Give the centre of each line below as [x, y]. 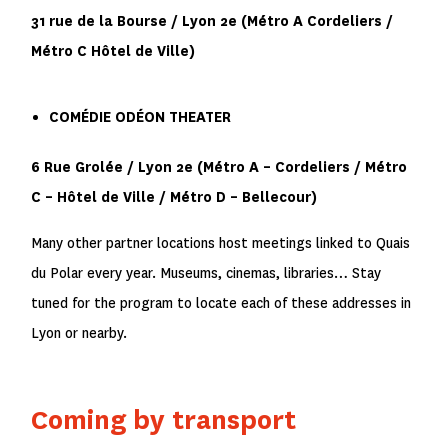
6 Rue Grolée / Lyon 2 [108, 167]
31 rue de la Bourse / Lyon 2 [130, 21]
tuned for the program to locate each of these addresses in [221, 303]
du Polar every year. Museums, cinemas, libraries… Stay [206, 273]
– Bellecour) [272, 197]
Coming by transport [164, 420]
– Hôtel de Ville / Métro [131, 197]
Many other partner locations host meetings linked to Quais [221, 243]
